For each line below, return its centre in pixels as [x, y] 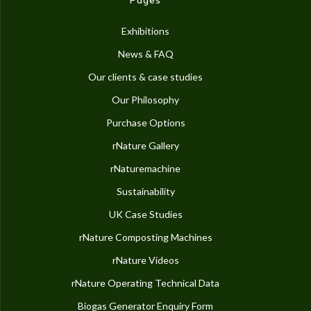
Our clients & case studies [145, 77]
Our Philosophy [145, 100]
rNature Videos [145, 260]
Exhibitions [145, 31]
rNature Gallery [145, 145]
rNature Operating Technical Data [145, 283]
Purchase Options [145, 123]
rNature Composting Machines [145, 237]
